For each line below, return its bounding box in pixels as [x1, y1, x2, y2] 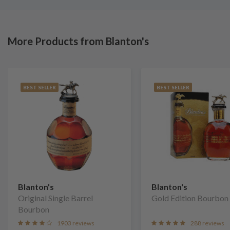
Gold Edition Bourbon [151, 193, 228, 203]
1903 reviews [57, 219, 94, 227]
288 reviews [190, 219, 224, 227]
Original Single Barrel [18, 193, 93, 203]
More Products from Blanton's [8, 35, 149, 47]
